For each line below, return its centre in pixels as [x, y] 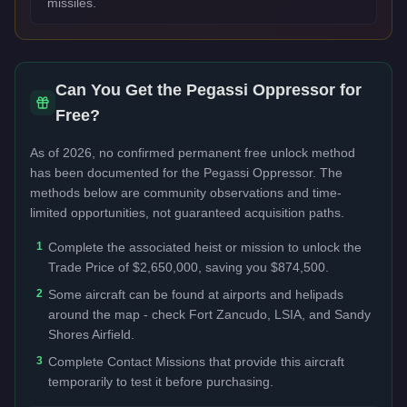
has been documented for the [117, 172]
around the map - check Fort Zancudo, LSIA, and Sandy [209, 314]
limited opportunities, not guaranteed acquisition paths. [187, 212]
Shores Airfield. [91, 334]
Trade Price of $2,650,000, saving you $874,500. [189, 267]
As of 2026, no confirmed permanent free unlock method [193, 152]
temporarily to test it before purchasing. [161, 381]
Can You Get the [121, 89]
